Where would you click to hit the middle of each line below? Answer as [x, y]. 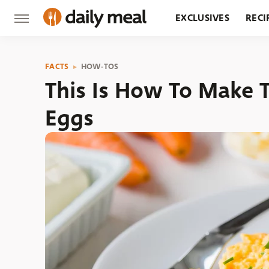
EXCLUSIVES [202, 18]
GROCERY [197, 54]
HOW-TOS [100, 66]
